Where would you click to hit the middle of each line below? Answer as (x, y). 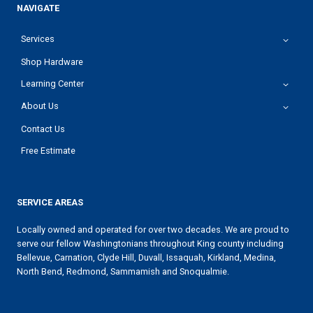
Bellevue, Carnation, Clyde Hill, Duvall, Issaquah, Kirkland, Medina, (146, 258)
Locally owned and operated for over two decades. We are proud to (153, 230)
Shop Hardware (52, 61)
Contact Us (43, 129)
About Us (40, 106)
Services (38, 39)
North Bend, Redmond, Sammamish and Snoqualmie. (123, 272)
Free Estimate (49, 150)
